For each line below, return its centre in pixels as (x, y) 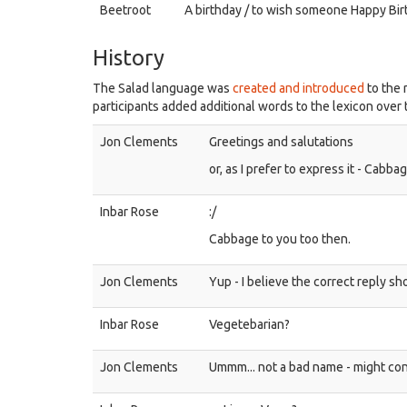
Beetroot (125, 10)
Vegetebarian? (249, 324)
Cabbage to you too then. (280, 239)
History (129, 58)
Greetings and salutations (281, 142)
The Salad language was (163, 88)
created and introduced (298, 88)
